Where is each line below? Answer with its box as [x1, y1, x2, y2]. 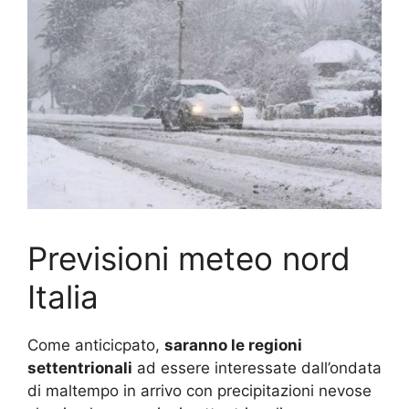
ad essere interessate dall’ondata [132, 358, 382, 377]
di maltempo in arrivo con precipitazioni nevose [27, 381, 372, 400]
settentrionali [27, 358, 132, 377]
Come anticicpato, [27, 335, 164, 354]
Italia [27, 277, 99, 316]
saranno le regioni [164, 335, 302, 354]
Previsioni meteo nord [27, 238, 351, 278]
